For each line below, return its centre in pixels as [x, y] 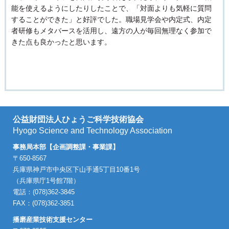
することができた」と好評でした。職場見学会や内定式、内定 [111, 19]
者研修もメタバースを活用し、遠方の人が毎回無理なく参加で [111, 30]
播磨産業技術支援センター [53, 219]
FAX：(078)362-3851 [43, 203]
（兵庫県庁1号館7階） [46, 180]
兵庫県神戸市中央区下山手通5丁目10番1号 [76, 169]
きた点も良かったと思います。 [61, 42]
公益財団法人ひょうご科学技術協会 [78, 119]
